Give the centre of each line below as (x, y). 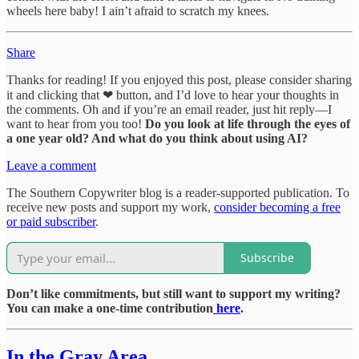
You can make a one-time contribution (110, 308)
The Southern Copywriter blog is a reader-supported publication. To (178, 192)
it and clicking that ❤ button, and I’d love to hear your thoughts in (173, 95)
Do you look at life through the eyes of (248, 123)
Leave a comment (51, 165)
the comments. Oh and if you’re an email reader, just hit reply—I (169, 109)
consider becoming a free (277, 207)
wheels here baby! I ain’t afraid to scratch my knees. (138, 10)
